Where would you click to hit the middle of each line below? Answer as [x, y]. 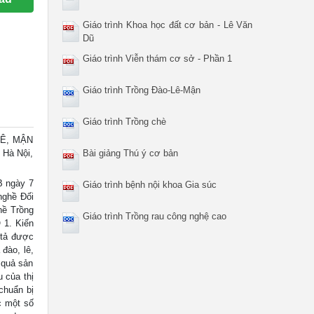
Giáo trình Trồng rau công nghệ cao [154, 216]
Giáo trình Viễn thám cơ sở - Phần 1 [157, 59]
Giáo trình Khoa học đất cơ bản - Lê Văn [168, 25]
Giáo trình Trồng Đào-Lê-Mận [141, 90]
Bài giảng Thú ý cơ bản [130, 153]
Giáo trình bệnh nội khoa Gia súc [149, 185]
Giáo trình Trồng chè [124, 122]
